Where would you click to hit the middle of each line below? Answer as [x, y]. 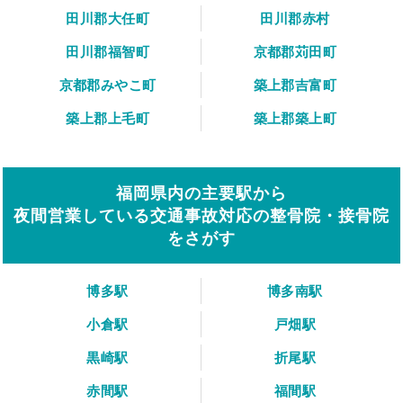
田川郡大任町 [107, 19]
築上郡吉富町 [295, 85]
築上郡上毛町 [107, 119]
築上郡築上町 [295, 119]
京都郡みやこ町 [107, 85]
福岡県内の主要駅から [201, 193]
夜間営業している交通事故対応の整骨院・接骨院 [201, 216]
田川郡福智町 [107, 52]
